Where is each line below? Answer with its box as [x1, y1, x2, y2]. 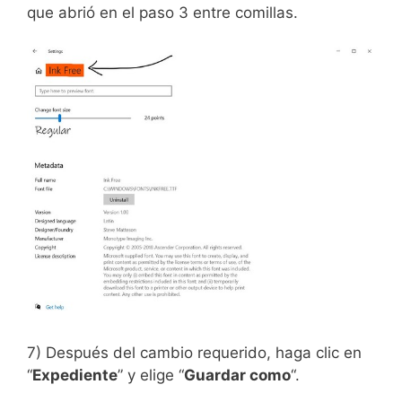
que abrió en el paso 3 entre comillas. [27, 3, 298, 22]
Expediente [32, 366, 118, 385]
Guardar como [184, 366, 291, 385]
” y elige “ [118, 366, 184, 385]
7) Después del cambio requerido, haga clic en [27, 344, 362, 363]
